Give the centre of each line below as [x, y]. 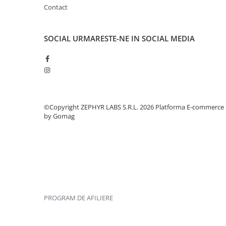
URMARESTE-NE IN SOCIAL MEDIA [134, 38]
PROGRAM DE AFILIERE [78, 198]
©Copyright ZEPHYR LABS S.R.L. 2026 [100, 107]
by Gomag [59, 116]
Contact [56, 7]
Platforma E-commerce [190, 107]
